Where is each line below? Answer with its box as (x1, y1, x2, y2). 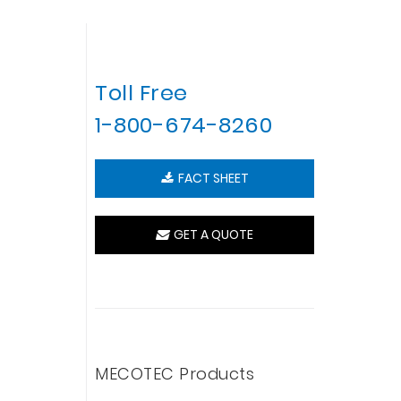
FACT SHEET (172, 169, 249, 187)
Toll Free (95, 78, 188, 107)
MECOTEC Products (95, 363, 254, 385)
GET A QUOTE (168, 226, 253, 243)
